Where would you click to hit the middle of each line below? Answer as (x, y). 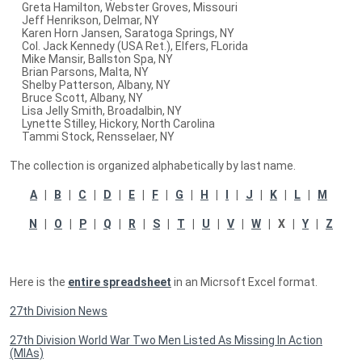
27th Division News (59, 311)
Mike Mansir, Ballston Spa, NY (91, 59)
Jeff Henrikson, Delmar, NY (84, 20)
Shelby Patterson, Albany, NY (90, 84)
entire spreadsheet (120, 282)
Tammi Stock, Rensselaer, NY (92, 136)
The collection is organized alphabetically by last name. (153, 165)
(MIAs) (27, 353)
